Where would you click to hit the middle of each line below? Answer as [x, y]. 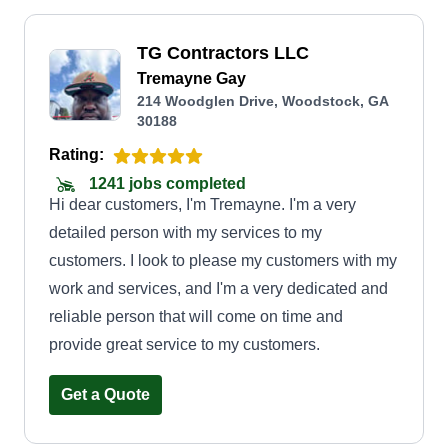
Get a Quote [105, 394]
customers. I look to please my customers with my [223, 260]
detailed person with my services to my [185, 232]
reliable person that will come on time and [196, 316]
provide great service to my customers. [184, 344]
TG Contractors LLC [223, 53]
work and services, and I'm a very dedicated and [218, 288]
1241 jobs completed [165, 184]
